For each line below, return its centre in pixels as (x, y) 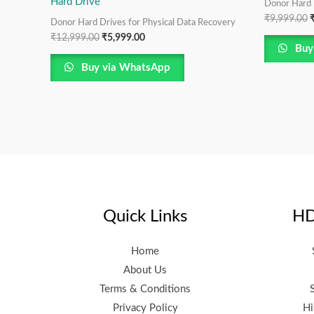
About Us (145, 270)
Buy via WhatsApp (125, 68)
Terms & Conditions (145, 289)
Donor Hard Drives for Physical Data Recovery (143, 22)
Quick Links (145, 217)
